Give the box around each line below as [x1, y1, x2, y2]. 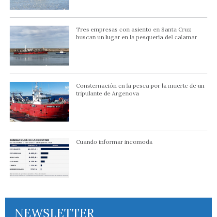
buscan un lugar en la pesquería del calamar [76, 33, 197, 41]
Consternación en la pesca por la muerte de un [76, 82, 204, 90]
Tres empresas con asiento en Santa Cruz [76, 26, 191, 33]
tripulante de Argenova [76, 90, 139, 97]
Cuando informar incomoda [76, 138, 153, 145]
